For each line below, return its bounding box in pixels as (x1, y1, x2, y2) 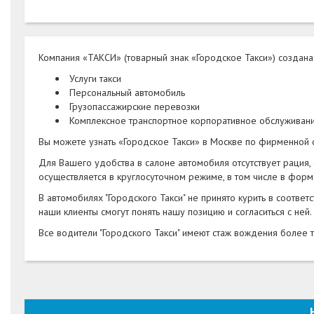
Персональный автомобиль (67, 86, 185, 100)
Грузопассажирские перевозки (67, 100, 203, 114)
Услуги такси (67, 72, 124, 86)
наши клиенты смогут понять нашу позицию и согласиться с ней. (39, 205, 312, 219)
